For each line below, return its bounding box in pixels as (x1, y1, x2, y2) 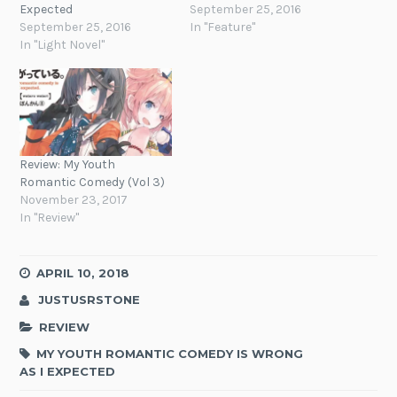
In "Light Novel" (19, 37, 105, 53)
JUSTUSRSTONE (38, 292, 141, 307)
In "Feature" (190, 19, 255, 35)
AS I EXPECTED (19, 364, 116, 379)
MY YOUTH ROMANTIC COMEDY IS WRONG (36, 346, 304, 362)
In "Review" (19, 209, 80, 225)
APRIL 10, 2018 (36, 265, 130, 280)
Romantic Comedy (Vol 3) (19, 174, 166, 190)
